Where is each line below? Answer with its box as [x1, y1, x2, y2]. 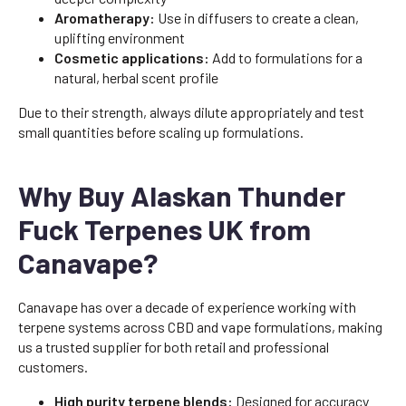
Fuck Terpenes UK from [18, 212, 311, 246]
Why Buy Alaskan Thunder [18, 179, 345, 212]
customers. [18, 358, 88, 375]
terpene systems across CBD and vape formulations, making [18, 318, 382, 335]
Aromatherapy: [54, 9, 155, 26]
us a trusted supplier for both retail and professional [18, 338, 329, 355]
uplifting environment [54, 29, 185, 46]
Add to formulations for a [209, 49, 362, 66]
